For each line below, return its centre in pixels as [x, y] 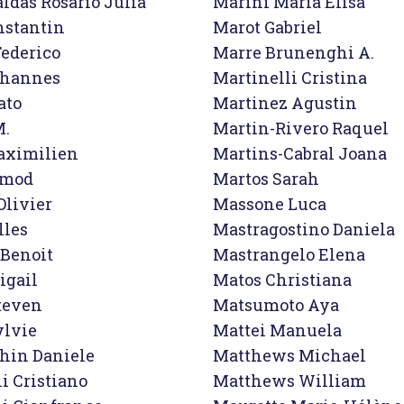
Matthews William [289, 381]
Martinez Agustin [285, 103]
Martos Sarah [266, 179]
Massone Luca [270, 204]
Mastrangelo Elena [289, 254]
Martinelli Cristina [290, 78]
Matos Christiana [282, 280]
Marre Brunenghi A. [294, 52]
